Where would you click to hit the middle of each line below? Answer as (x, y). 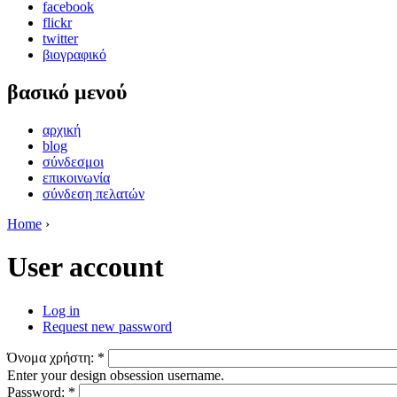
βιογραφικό (74, 55)
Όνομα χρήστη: (52, 357)
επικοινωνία (76, 177)
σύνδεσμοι (73, 161)
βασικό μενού (67, 92)
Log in (61, 310)
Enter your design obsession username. (116, 375)
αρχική (62, 129)
